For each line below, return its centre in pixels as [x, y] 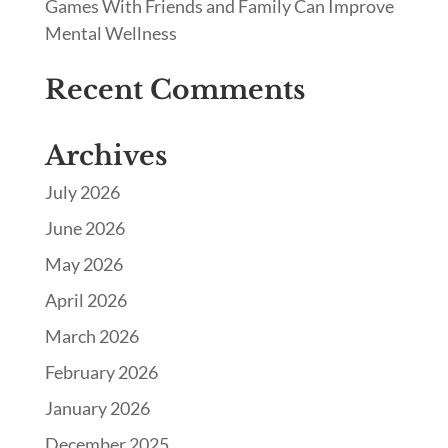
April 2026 [85, 300]
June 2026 [84, 228]
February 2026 [101, 372]
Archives [105, 156]
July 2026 [82, 192]
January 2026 [97, 408]
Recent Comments [174, 90]
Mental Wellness [110, 33]
